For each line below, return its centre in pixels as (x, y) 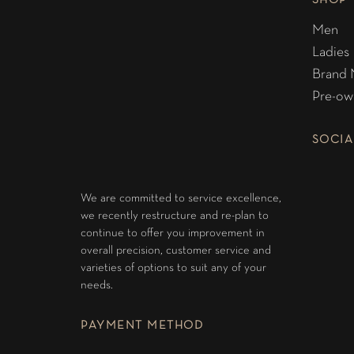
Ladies (330, 53)
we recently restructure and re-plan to (175, 216)
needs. (97, 285)
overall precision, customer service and (176, 250)
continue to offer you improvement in (173, 233)
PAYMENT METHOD (142, 326)
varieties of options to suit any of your (173, 268)
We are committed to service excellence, (181, 198)
